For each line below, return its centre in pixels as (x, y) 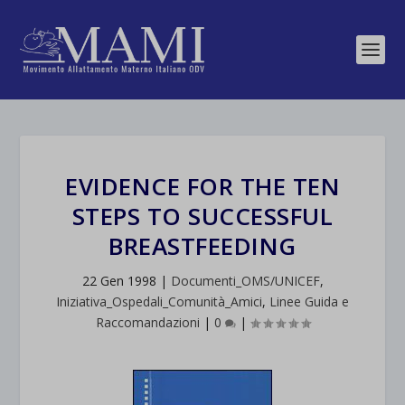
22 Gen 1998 (119, 281)
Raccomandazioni (147, 322)
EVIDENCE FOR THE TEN (202, 186)
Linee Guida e (309, 301)
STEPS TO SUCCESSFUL (202, 216)
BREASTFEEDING (202, 246)
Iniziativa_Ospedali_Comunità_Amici (159, 301)
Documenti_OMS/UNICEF (245, 281)
